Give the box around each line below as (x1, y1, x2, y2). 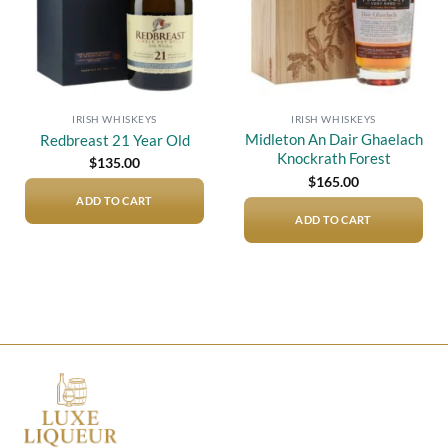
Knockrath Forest (276, 149, 391, 168)
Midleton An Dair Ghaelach (244, 130, 423, 149)
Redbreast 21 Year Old (39, 130, 190, 149)
